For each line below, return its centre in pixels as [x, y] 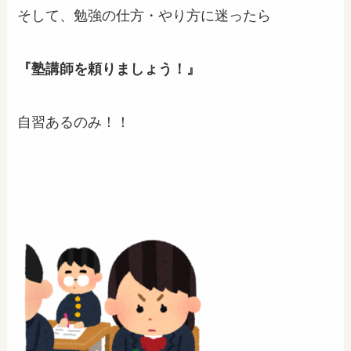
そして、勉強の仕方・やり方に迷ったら [145, 16]
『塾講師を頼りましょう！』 [109, 69]
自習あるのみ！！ [74, 122]
